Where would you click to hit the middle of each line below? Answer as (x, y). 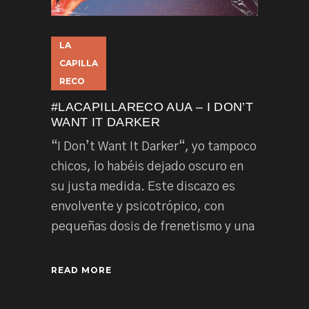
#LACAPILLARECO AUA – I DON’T (152, 107)
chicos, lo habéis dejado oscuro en (147, 167)
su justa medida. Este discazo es (143, 187)
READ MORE (81, 270)
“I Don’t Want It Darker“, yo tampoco (154, 147)
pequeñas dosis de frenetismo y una (153, 227)
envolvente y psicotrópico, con (138, 207)
